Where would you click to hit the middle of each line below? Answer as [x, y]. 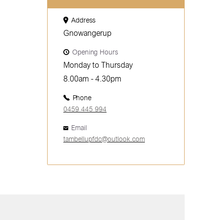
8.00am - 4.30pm [92, 79]
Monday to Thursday [98, 65]
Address [84, 20]
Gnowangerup [87, 33]
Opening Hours [95, 52]
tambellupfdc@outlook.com [104, 139]
